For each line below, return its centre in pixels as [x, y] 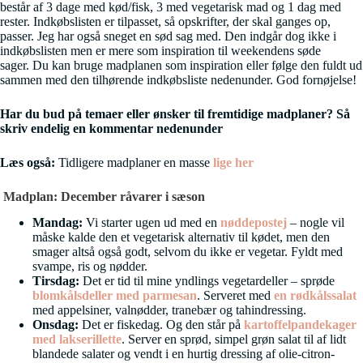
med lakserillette [77, 340]
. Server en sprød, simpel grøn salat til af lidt [234, 340]
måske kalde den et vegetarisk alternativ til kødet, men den [181, 237]
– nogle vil [316, 223]
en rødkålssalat [315, 296]
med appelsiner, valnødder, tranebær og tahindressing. [169, 310]
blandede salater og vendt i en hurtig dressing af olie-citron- [184, 354]
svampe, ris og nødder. [90, 267]
